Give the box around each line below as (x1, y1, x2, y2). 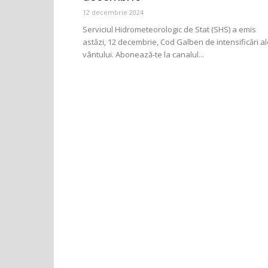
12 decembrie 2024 (83, 8, 144, 17)
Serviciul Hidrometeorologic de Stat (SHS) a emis (83, 24, 256, 35)
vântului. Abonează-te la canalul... (83, 49, 204, 60)
